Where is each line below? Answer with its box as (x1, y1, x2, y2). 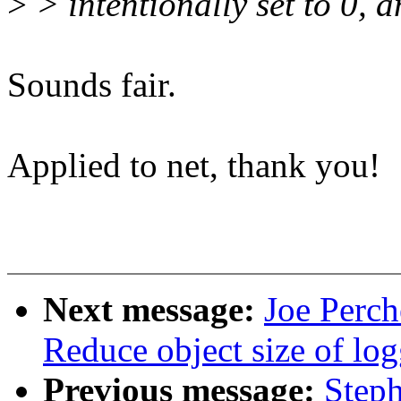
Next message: (43, 290, 264, 329)
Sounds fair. (7, 65, 176, 105)
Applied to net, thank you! (7, 146, 380, 185)
